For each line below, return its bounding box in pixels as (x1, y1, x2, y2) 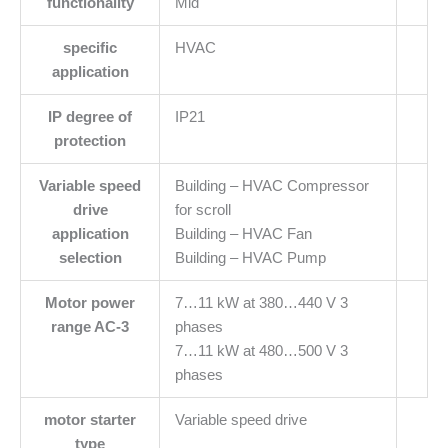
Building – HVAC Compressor (174, 178, 369, 195)
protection (54, 133, 126, 150)
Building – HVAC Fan (174, 226, 312, 243)
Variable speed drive (174, 412, 307, 429)
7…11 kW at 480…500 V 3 (174, 343, 348, 360)
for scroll (174, 202, 231, 219)
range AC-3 (51, 319, 129, 336)
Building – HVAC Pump (174, 250, 326, 267)
